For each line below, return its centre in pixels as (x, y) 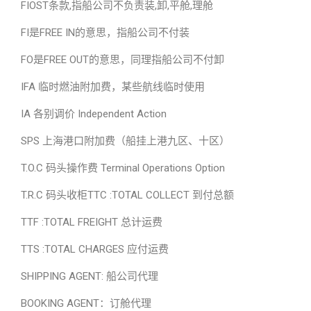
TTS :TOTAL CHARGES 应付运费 (95, 249)
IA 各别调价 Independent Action (94, 114)
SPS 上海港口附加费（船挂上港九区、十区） (125, 141)
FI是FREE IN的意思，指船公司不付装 (105, 33)
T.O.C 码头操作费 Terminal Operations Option (123, 168)
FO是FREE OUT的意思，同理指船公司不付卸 (123, 60)
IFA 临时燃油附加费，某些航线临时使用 (113, 87)
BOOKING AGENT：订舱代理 (86, 303)
